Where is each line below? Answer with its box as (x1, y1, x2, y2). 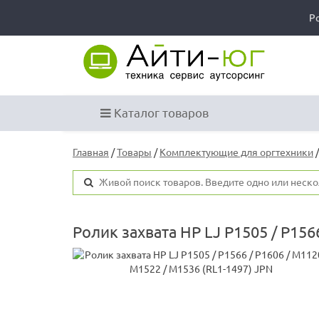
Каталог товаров (111, 106, 209, 120)
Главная (73, 147, 109, 159)
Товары (117, 147, 152, 159)
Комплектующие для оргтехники (159, 147, 313, 159)
